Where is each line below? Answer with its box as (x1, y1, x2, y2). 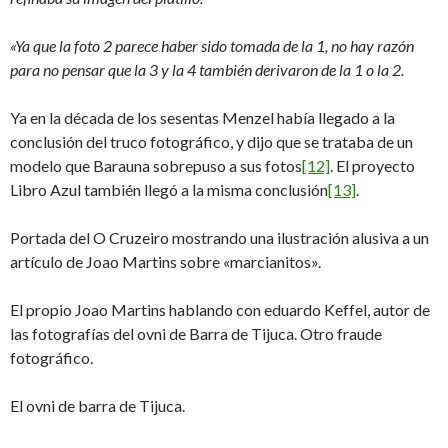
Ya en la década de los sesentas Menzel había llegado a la (10, 108, 395, 127)
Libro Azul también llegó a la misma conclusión (10, 180, 328, 199)
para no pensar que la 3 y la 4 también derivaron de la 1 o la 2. (10, 60, 404, 79)
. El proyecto (330, 156, 415, 175)
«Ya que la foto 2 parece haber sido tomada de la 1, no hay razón (10, 36, 414, 55)
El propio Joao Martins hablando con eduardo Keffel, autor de (10, 300, 430, 319)
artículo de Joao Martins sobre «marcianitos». (10, 252, 321, 271)
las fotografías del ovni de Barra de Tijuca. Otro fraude (10, 324, 382, 343)
